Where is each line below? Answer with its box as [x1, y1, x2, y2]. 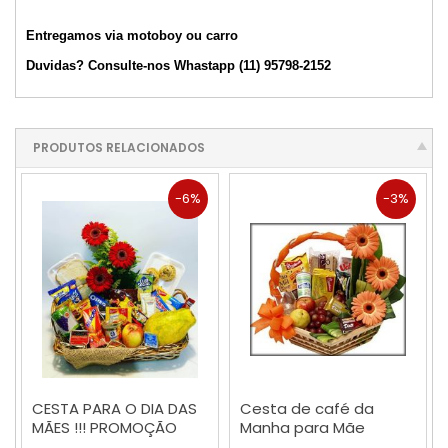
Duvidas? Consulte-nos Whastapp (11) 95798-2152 [26, 57, 331, 73]
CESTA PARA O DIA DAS [32, 398, 197, 420]
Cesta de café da [240, 398, 374, 420]
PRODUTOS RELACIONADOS [33, 139, 205, 157]
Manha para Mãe [240, 417, 365, 439]
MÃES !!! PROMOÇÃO [32, 417, 177, 439]
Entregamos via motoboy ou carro [26, 28, 238, 44]
